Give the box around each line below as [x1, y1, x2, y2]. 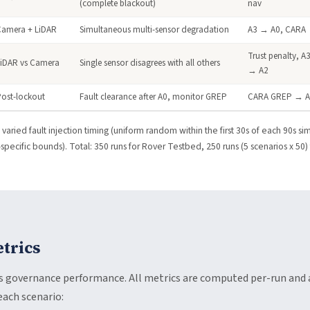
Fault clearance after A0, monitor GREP [80, 91, 227, 103]
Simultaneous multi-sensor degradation [80, 24, 229, 36]
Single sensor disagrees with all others [80, 57, 220, 69]
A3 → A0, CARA [248, 24, 306, 36]
